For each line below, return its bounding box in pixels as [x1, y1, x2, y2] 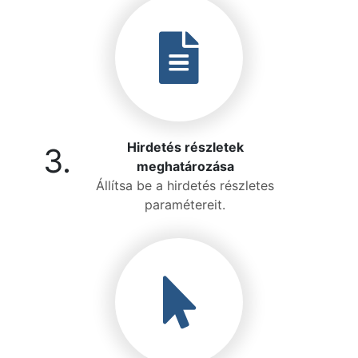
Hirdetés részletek [126, 139, 244, 155]
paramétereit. [145, 197, 225, 213]
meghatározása [136, 158, 234, 174]
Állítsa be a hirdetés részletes [96, 177, 274, 193]
